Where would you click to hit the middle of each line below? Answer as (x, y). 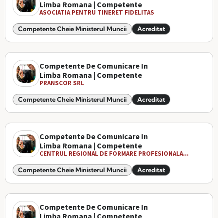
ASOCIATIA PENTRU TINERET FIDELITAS (97, 12)
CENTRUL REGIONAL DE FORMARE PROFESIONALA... (114, 154)
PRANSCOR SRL (62, 83)
